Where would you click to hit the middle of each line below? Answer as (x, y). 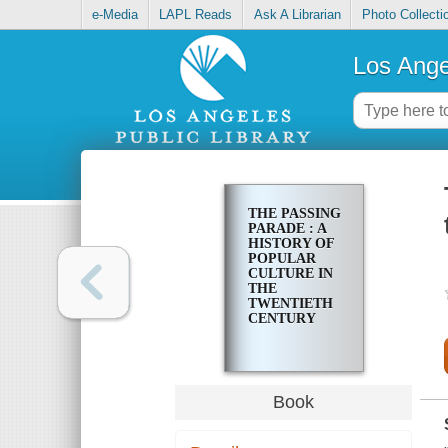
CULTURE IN (290, 274)
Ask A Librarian (297, 15)
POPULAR (281, 259)
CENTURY (281, 319)
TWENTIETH (290, 304)
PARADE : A (286, 229)
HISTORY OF (290, 244)
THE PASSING (294, 214)
